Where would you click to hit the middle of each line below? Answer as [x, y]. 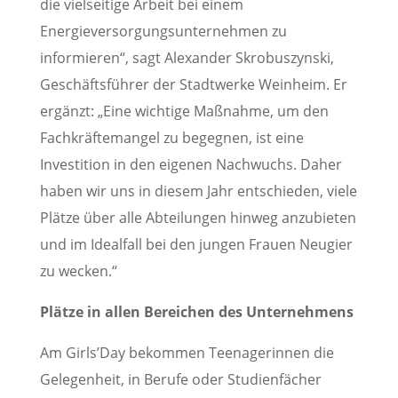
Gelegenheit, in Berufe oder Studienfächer [180, 380]
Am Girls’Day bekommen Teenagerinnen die [187, 353]
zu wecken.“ [78, 271]
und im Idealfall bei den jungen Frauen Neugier [196, 245]
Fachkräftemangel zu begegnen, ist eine [171, 138]
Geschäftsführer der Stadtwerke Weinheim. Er [193, 85]
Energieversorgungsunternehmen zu [163, 32]
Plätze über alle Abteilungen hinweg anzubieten [198, 218]
